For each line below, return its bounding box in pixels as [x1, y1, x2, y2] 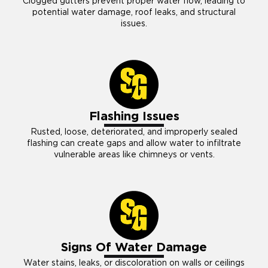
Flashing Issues [89, 110, 179, 123]
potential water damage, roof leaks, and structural [32, 8, 236, 17]
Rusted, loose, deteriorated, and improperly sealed [31, 127, 237, 136]
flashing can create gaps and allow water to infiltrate [27, 139, 241, 148]
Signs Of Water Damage [61, 241, 207, 254]
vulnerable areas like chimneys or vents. [53, 150, 215, 159]
